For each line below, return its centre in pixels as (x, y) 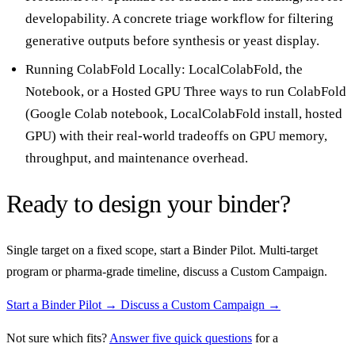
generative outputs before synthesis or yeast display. (172, 40)
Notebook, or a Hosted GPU (103, 91)
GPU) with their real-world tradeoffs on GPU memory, (176, 136)
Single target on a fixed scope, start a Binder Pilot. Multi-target (162, 250)
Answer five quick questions (181, 338)
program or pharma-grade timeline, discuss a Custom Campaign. (167, 271)
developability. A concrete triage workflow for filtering (179, 18)
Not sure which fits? (58, 338)
